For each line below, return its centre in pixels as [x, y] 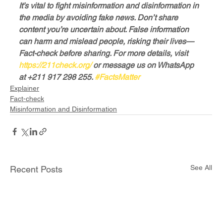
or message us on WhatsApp [143, 65]
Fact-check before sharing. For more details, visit [104, 54]
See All [201, 168]
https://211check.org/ [55, 65]
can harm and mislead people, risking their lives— [106, 42]
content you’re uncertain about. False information [105, 30]
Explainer [25, 88]
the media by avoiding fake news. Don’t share [99, 18]
